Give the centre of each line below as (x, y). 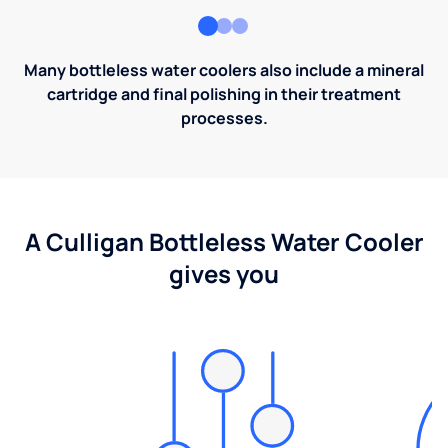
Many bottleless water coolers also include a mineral (224, 70)
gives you (224, 274)
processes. (224, 118)
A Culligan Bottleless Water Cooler (224, 242)
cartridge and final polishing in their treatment (224, 94)
